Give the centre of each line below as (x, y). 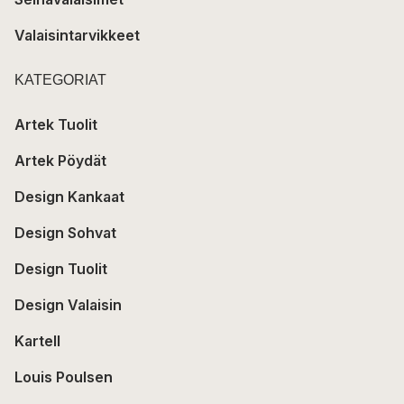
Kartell (37, 340)
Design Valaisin (68, 304)
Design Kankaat (69, 196)
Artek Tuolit (56, 124)
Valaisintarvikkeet (77, 35)
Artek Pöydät (60, 160)
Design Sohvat (65, 232)
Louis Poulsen (64, 376)
